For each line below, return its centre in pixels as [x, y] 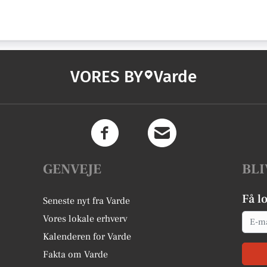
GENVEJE [72, 169]
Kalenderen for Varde [87, 237]
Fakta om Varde [76, 254]
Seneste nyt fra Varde [87, 201]
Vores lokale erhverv [86, 219]
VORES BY [107, 77]
